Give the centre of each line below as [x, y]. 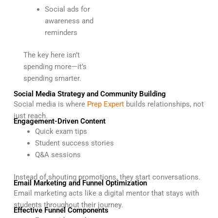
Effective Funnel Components [61, 210]
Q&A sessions [58, 155]
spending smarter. [52, 79]
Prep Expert [105, 104]
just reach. [30, 116]
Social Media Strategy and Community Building [90, 94]
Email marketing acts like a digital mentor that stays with [106, 193]
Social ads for [67, 9]
